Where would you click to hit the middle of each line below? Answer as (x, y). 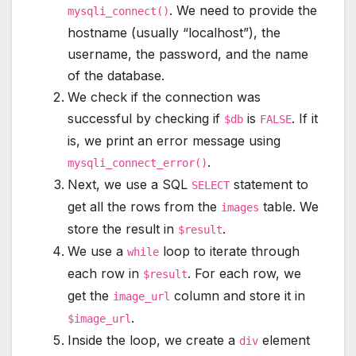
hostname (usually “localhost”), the (174, 33)
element (284, 341)
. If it (305, 119)
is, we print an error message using (174, 141)
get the (90, 296)
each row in (105, 274)
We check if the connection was (164, 97)
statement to (269, 185)
